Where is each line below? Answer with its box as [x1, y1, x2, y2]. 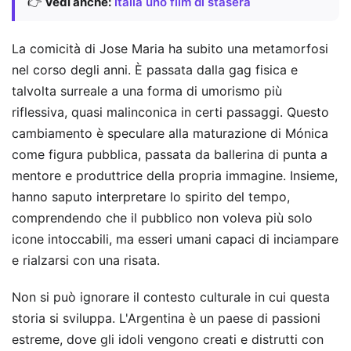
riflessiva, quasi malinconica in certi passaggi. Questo [12, 104, 329, 120]
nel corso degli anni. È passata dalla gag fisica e [12, 62, 298, 78]
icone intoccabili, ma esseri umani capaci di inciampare [12, 231, 338, 247]
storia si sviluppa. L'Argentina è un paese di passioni [12, 310, 320, 326]
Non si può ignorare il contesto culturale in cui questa [12, 289, 330, 305]
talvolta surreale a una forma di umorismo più [12, 83, 282, 99]
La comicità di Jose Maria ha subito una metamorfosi [12, 41, 328, 56]
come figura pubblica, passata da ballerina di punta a [12, 147, 327, 162]
